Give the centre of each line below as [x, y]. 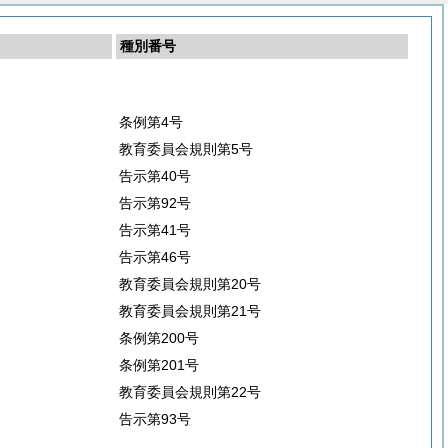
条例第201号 [159, 365]
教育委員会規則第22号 [190, 392]
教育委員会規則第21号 [190, 311]
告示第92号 [155, 203]
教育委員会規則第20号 [190, 284]
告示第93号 [155, 419]
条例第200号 [159, 338]
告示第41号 [155, 230]
